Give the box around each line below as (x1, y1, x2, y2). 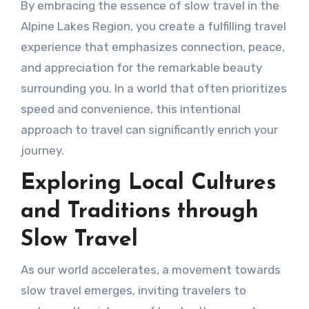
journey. (20, 143, 64, 158)
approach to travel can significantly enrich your (20, 123, 278, 137)
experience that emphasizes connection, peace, (20, 40, 285, 54)
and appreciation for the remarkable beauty (20, 61, 262, 75)
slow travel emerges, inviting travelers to (20, 283, 246, 297)
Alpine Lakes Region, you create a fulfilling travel (20, 19, 286, 34)
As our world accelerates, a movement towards (20, 262, 281, 277)
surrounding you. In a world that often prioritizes (20, 81, 287, 96)
